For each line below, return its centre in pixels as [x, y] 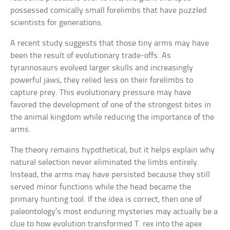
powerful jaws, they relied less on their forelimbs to [102, 81]
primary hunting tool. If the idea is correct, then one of [106, 200]
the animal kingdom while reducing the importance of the [112, 118]
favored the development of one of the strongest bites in [111, 105]
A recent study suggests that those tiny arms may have [110, 44]
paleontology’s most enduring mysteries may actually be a [114, 212]
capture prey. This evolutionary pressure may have [101, 93]
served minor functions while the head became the [101, 187]
